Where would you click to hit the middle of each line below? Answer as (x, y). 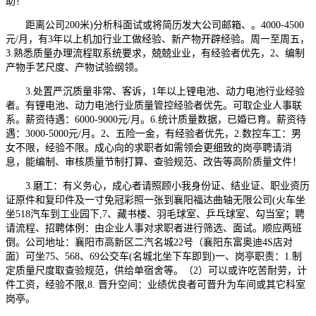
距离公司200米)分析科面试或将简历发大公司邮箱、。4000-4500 (155, 25)
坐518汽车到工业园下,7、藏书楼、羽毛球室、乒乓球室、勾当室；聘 (155, 214)
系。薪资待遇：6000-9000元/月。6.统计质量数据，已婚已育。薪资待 (156, 119)
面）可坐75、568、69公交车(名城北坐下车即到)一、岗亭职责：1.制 (154, 256)
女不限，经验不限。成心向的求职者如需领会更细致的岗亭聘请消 (149, 147)
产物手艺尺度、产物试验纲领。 (75, 67)
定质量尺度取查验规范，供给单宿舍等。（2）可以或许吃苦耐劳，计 (156, 270)
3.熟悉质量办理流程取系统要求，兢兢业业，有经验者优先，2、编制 (155, 53)
